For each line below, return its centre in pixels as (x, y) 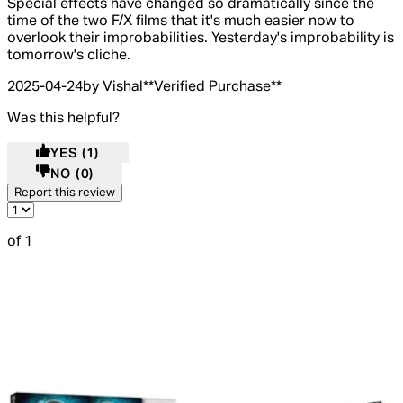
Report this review (65, 193)
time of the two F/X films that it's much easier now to (181, 22)
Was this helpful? (63, 119)
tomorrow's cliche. (69, 56)
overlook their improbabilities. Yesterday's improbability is (201, 39)
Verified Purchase (212, 88)
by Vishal (113, 88)
